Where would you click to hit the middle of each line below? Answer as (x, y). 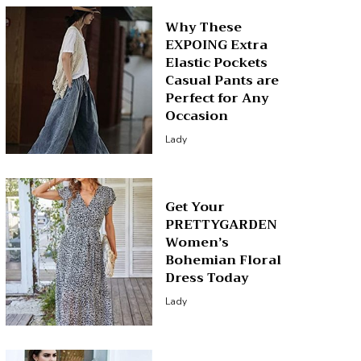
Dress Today (207, 278)
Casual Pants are (222, 80)
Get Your (195, 207)
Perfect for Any (218, 98)
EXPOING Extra (217, 45)
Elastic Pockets (217, 62)
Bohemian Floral (224, 261)
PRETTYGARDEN (222, 225)
